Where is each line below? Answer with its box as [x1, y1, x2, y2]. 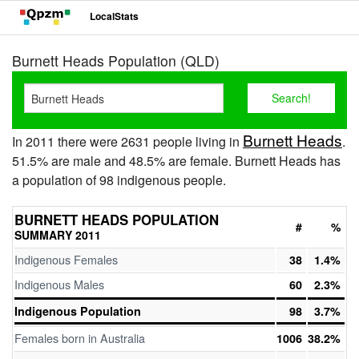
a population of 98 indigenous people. [12, 171, 226, 189]
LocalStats [90, 9, 139, 24]
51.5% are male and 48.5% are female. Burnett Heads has [12, 151, 341, 170]
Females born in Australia [14, 329, 145, 346]
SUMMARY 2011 [14, 227, 101, 243]
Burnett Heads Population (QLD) [12, 50, 220, 71]
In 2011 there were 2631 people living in [12, 132, 243, 151]
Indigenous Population [14, 303, 141, 319]
